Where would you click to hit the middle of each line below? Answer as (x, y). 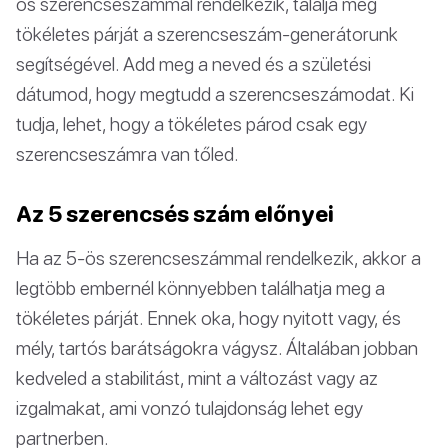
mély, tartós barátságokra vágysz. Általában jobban (217, 347)
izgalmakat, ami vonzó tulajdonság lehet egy (189, 407)
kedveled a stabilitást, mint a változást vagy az (197, 377)
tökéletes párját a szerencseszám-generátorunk (207, 33)
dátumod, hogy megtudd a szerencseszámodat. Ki (215, 93)
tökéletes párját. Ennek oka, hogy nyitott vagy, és (208, 317)
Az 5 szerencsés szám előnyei (175, 213)
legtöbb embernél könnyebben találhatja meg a (200, 287)
